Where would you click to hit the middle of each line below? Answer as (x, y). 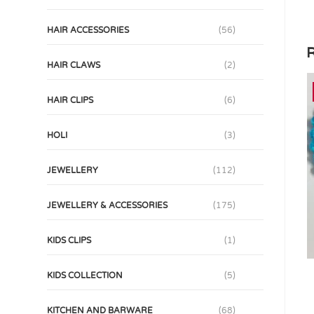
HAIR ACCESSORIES (88, 30)
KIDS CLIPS (69, 240)
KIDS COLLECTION (85, 275)
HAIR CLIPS (70, 100)
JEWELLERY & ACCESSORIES (108, 205)
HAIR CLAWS (74, 65)
